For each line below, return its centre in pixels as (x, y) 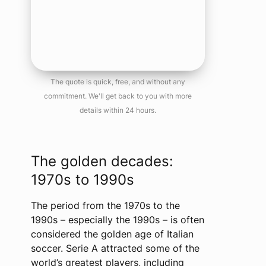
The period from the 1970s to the (105, 205)
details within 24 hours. (118, 110)
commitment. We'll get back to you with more (118, 96)
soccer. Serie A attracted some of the (115, 248)
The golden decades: (102, 161)
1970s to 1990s (82, 180)
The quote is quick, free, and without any (118, 82)
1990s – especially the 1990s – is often (117, 220)
